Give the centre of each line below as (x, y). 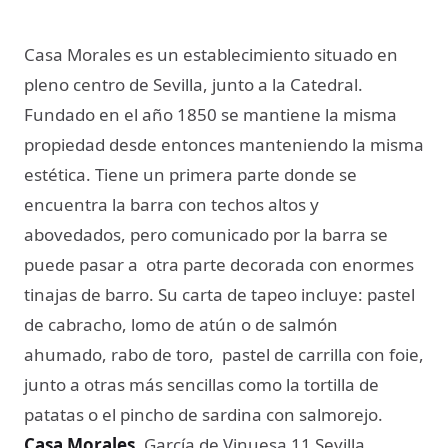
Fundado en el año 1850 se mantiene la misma (210, 114)
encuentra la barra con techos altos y (171, 204)
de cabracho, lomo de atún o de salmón (181, 324)
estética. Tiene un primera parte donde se (190, 174)
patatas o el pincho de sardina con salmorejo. (203, 414)
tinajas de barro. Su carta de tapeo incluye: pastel (219, 294)
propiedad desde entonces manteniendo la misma (224, 144)
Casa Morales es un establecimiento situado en (211, 54)
